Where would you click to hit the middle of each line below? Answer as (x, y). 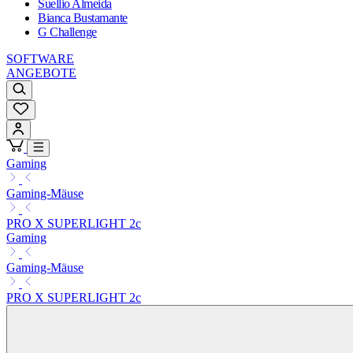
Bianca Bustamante (83, 18)
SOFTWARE (40, 59)
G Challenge (67, 32)
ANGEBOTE (41, 73)
